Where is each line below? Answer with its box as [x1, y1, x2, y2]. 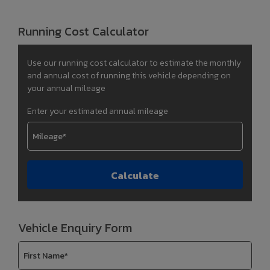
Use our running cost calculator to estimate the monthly [27, 57, 241, 70]
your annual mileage [27, 82, 105, 95]
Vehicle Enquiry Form [18, 219, 132, 237]
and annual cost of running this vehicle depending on [27, 69, 231, 83]
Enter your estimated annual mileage [27, 105, 168, 118]
